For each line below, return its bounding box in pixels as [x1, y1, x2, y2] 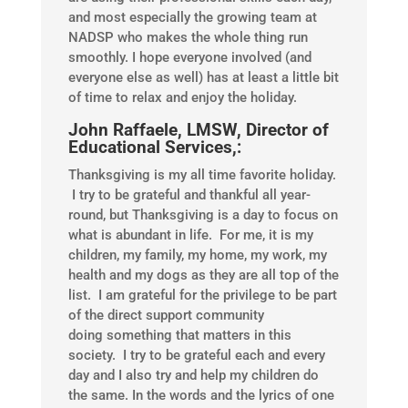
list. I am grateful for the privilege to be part [67, 287, 337, 304]
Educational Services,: [67, 137, 241, 158]
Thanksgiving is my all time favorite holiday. [67, 167, 336, 184]
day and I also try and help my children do [67, 367, 319, 384]
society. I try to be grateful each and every [67, 347, 325, 364]
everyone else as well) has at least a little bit [67, 69, 339, 87]
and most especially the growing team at [67, 9, 317, 26]
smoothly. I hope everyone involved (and [67, 49, 311, 66]
